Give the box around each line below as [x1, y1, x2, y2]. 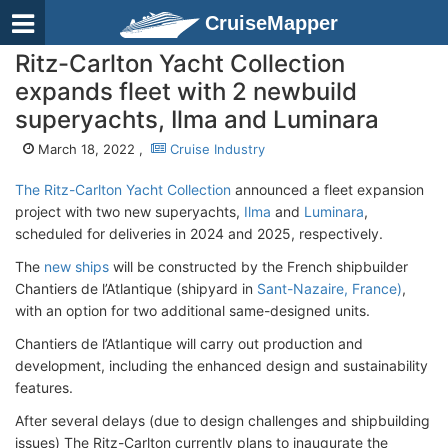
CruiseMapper [205, 12, 338, 34]
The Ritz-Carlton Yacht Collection [15, 181, 231, 198]
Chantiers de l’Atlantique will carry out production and [15, 335, 363, 352]
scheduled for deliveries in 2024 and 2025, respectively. [15, 225, 383, 242]
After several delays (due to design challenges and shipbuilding [15, 412, 430, 429]
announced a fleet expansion [231, 181, 424, 198]
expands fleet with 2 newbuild [15, 77, 357, 106]
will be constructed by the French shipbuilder [109, 258, 408, 275]
